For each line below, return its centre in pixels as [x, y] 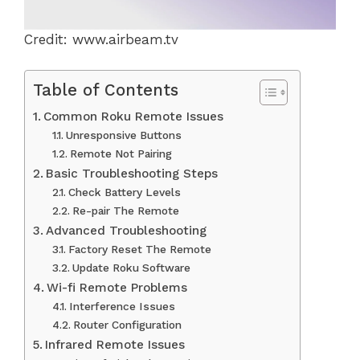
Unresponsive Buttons [123, 135]
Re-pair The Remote [125, 211]
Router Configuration [127, 325]
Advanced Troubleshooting [127, 231]
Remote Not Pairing [121, 154]
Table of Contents [106, 90]
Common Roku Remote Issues [134, 117]
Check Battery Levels [124, 192]
